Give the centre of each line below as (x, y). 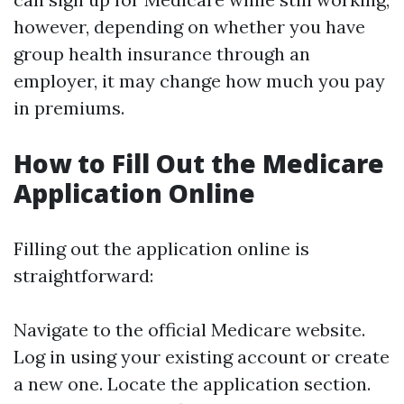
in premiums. (69, 108)
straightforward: (83, 275)
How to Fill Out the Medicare (199, 163)
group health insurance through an (162, 54)
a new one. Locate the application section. (192, 384)
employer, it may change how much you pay (199, 81)
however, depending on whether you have (189, 27)
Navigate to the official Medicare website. (189, 330)
